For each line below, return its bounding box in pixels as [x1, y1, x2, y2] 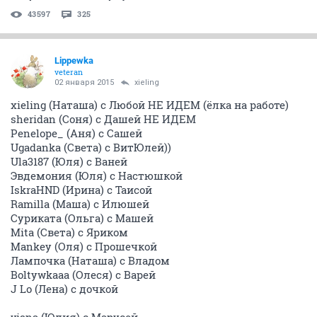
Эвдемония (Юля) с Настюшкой [11, 168, 183, 183]
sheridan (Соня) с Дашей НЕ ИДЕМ [11, 112, 196, 127]
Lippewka [54, 55, 93, 67]
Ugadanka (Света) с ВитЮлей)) [11, 140, 171, 155]
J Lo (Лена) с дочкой [11, 282, 118, 296]
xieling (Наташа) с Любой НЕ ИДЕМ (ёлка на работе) [11, 98, 289, 113]
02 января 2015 [54, 78, 114, 88]
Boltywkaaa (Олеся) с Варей [11, 267, 156, 282]
